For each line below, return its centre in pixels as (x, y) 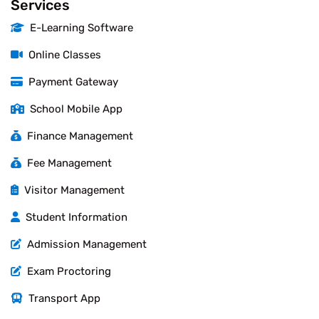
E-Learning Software (79, 27)
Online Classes (62, 54)
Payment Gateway (70, 82)
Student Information (74, 217)
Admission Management (84, 244)
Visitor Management (72, 190)
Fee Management (67, 163)
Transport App (62, 298)
